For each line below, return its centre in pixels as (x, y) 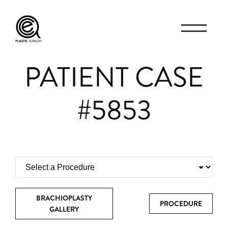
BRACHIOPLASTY (64, 198)
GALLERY (64, 209)
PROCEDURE (181, 204)
